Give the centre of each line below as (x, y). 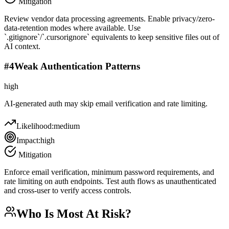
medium (67, 126)
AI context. (22, 47)
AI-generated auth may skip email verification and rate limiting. (106, 103)
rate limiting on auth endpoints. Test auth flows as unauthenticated (110, 181)
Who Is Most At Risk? (74, 213)
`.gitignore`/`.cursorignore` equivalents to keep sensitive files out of (112, 37)
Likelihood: (35, 126)
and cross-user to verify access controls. (68, 190)
